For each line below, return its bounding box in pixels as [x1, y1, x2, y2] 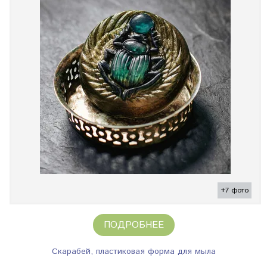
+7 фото [221, 185, 249, 196]
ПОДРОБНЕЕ [103, 218, 164, 232]
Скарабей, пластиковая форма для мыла [51, 246, 216, 258]
